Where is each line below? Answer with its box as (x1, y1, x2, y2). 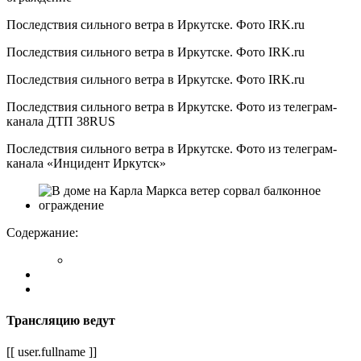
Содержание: (6, 225, 78, 239)
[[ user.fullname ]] (6, 345, 97, 359)
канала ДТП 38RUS (6, 114, 115, 128)
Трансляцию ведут (6, 313, 115, 328)
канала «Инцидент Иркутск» (6, 156, 166, 170)
